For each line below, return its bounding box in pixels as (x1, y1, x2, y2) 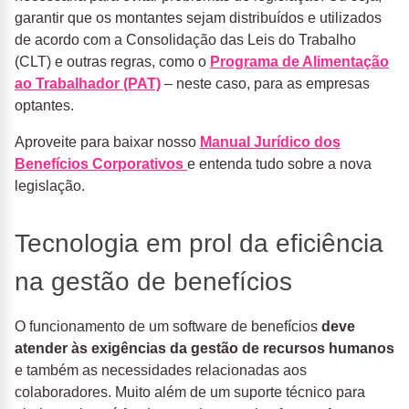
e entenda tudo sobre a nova (187, 156, 372, 173)
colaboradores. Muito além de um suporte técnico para (15, 384, 365, 401)
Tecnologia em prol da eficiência (15, 229, 383, 258)
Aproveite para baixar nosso (15, 134, 200, 151)
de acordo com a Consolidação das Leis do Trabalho (15, 32, 356, 48)
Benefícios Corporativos (15, 156, 187, 173)
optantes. (15, 98, 74, 114)
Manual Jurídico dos (200, 134, 341, 151)
